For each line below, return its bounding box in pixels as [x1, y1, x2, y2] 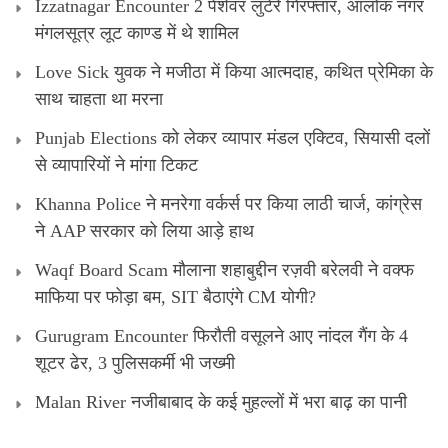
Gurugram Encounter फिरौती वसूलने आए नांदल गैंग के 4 [35, 325, 408, 346]
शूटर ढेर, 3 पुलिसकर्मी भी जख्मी [35, 352, 235, 373]
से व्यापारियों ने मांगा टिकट [35, 154, 198, 175]
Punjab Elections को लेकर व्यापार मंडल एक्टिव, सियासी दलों [35, 127, 430, 148]
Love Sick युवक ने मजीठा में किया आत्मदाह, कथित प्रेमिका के [35, 61, 433, 82]
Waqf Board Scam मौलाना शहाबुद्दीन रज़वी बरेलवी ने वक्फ [35, 259, 414, 280]
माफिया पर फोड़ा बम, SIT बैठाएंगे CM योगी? [35, 286, 316, 307]
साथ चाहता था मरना [35, 88, 163, 109]
